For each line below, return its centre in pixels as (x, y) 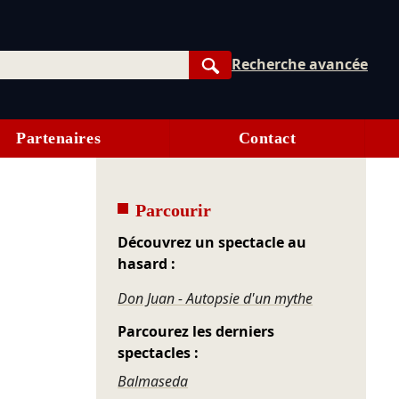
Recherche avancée (300, 64)
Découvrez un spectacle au (212, 243)
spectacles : (159, 353)
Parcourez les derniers (196, 332)
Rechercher (250, 84)
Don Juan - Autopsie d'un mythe (216, 299)
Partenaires (59, 138)
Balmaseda (153, 382)
